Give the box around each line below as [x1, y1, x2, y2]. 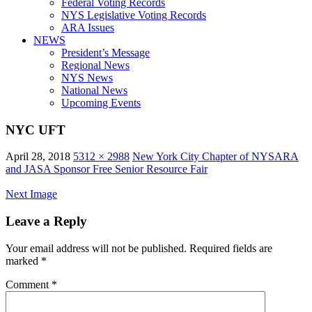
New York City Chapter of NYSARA [132, 150, 299, 163]
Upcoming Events [61, 97, 141, 109]
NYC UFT [6, 122, 65, 137]
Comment [6, 278, 52, 290]
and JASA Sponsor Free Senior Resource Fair [6, 163, 208, 175]
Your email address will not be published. [6, 242, 187, 254]
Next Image [6, 188, 57, 201]
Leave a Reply [6, 214, 87, 229]
